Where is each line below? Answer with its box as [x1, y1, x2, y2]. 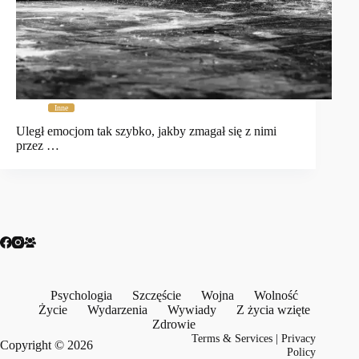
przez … [16, 139, 59, 153]
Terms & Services [192, 332, 273, 345]
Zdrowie [152, 317, 196, 331]
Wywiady [167, 303, 216, 317]
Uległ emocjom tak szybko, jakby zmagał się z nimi [16, 124, 276, 139]
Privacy [281, 332, 317, 345]
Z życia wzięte [236, 303, 310, 317]
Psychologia [50, 288, 112, 302]
